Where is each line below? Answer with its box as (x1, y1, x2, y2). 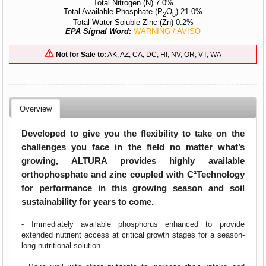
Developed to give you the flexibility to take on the (21, 128, 245, 139)
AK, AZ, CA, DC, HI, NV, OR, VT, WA (106, 50, 221, 58)
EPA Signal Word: (65, 26, 134, 36)
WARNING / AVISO (134, 26, 201, 36)
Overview (20, 104, 52, 113)
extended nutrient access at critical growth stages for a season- (21, 230, 245, 240)
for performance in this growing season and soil (21, 183, 245, 194)
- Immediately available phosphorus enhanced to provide (21, 220, 245, 229)
